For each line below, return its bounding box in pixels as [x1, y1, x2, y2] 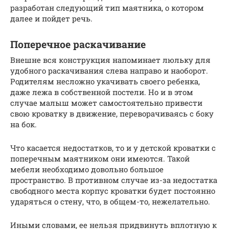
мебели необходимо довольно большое [10, 164, 164, 174]
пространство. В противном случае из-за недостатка [10, 174, 217, 185]
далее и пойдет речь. [10, 13, 93, 24]
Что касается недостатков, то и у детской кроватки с [10, 142, 216, 153]
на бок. [10, 119, 37, 129]
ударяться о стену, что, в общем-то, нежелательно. [10, 196, 210, 207]
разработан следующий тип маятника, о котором [10, 2, 204, 13]
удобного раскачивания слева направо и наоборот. [10, 65, 208, 76]
